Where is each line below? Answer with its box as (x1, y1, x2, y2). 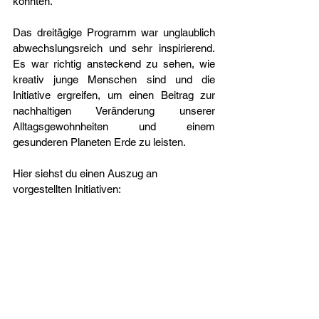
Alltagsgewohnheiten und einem (13, 120, 215, 132)
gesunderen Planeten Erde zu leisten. (13, 135, 186, 148)
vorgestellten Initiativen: (13, 182, 121, 195)
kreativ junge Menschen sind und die (13, 73, 215, 85)
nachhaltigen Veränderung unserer (13, 104, 215, 117)
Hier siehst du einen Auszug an (13, 167, 160, 179)
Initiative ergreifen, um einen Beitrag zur (13, 88, 215, 101)
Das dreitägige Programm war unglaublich (13, 26, 215, 38)
